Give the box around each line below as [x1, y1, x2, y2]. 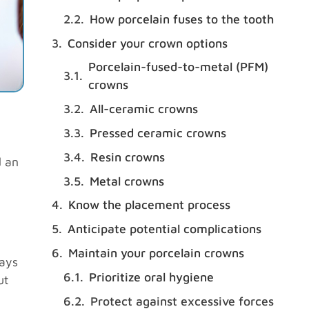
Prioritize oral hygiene [89, 269, 215, 284]
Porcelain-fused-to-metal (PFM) [88, 59, 269, 74]
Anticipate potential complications [67, 221, 261, 237]
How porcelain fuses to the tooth [90, 11, 275, 26]
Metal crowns [90, 173, 165, 188]
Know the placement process [68, 197, 230, 212]
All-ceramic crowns [90, 101, 199, 117]
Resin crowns [90, 149, 166, 164]
